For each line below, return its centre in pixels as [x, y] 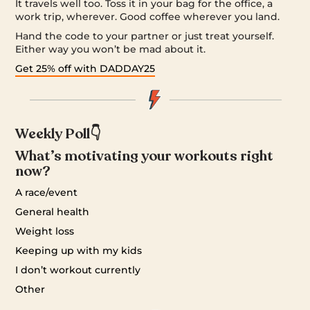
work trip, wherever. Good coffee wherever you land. [148, 17]
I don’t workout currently [78, 270]
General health [53, 211]
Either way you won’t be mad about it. [111, 49]
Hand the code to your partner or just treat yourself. [145, 36]
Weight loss [45, 231]
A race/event [47, 192]
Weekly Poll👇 [58, 134]
